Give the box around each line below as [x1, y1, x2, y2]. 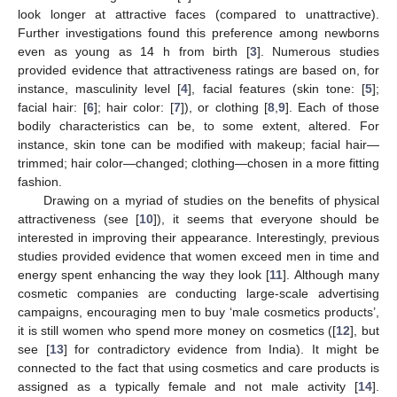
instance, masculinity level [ [18, 81, 182, 96]
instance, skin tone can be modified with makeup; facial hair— [18, 136, 379, 152]
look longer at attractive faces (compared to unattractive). [18, 6, 379, 21]
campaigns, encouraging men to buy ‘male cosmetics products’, [18, 304, 379, 319]
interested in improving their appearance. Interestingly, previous [18, 230, 379, 245]
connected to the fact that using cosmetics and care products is [18, 360, 379, 375]
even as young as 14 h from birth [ [18, 43, 250, 58]
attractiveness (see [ [18, 211, 140, 226]
